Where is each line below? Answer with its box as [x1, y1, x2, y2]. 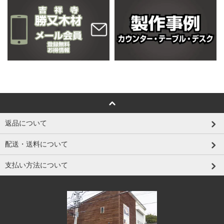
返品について [5, 118, 47, 127]
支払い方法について [5, 160, 68, 169]
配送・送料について [5, 139, 68, 148]
